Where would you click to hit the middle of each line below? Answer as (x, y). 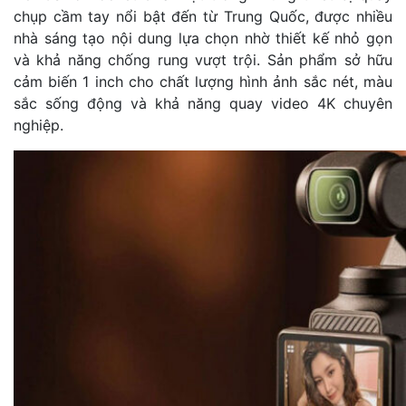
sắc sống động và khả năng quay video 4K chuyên (203, 103)
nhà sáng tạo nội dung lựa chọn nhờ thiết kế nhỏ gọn (203, 38)
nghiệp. (39, 125)
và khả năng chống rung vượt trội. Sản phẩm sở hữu (203, 59)
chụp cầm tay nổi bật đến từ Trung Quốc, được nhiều (203, 16)
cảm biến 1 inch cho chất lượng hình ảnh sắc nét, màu (203, 81)
